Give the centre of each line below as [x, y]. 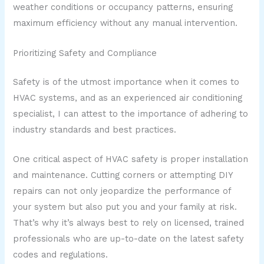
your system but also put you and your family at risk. [125, 207]
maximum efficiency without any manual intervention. [126, 23]
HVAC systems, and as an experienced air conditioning [128, 98]
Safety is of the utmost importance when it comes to [126, 82]
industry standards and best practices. [95, 129]
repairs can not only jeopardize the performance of [122, 191]
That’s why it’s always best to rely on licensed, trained [129, 223]
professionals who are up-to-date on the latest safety [129, 239]
